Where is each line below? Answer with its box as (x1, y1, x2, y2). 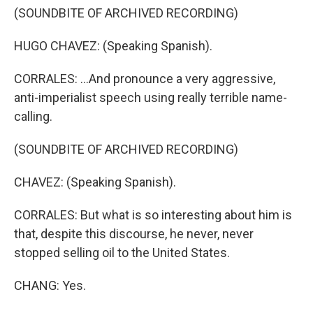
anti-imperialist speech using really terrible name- (14, 90, 287, 105)
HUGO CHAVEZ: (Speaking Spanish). (14, 38, 212, 53)
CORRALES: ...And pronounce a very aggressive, (14, 71, 275, 86)
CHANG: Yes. (14, 278, 86, 293)
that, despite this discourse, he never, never (14, 226, 254, 241)
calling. (14, 109, 52, 124)
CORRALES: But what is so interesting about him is (14, 208, 292, 222)
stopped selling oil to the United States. (14, 245, 230, 260)
